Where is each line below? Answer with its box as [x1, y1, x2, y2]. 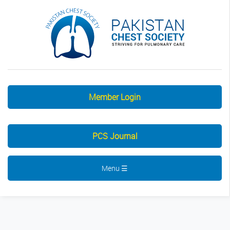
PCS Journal [92, 130, 138, 142]
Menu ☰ [102, 163, 128, 173]
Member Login [89, 91, 141, 103]
